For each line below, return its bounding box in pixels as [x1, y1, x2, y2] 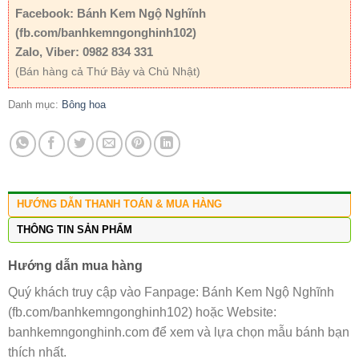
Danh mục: [8, 98, 62, 111]
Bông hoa [62, 98, 106, 111]
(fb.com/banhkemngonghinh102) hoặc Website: [8, 305, 276, 320]
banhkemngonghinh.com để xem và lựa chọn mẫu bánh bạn [8, 325, 349, 340]
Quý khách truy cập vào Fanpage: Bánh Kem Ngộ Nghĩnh [8, 285, 334, 300]
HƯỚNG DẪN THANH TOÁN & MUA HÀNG [17, 198, 222, 211]
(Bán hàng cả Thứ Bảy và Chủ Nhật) [15, 64, 200, 78]
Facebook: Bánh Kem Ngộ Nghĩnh [15, 6, 206, 20]
